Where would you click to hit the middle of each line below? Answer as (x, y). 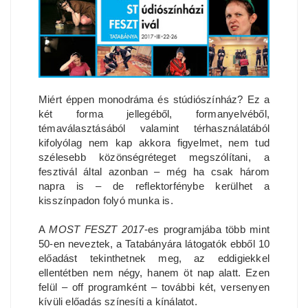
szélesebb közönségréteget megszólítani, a (154, 157)
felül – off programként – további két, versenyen (154, 287)
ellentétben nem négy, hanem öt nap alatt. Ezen (154, 273)
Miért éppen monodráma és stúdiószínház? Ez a (154, 99)
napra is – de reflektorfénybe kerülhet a (154, 186)
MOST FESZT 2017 (97, 229)
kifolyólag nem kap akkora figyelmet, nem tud (154, 143)
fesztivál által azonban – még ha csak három (154, 172)
